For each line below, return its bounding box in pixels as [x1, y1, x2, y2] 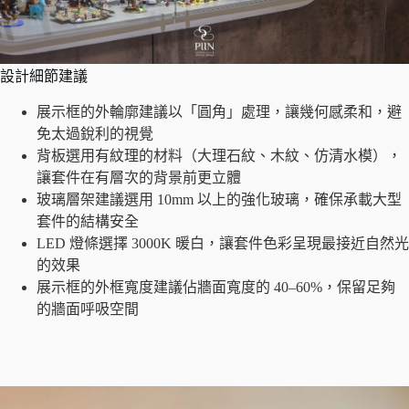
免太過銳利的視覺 [37, 125, 153, 142]
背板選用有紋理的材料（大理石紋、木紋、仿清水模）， [37, 147, 402, 163]
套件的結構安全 [37, 213, 139, 229]
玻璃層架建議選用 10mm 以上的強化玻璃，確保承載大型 [37, 191, 402, 207]
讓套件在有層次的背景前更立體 [37, 169, 241, 185]
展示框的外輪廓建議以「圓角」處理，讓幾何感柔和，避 [37, 103, 402, 120]
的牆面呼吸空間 [37, 300, 139, 317]
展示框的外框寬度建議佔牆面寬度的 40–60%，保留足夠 [37, 278, 395, 295]
